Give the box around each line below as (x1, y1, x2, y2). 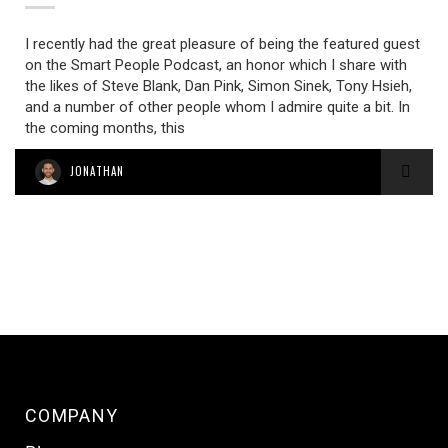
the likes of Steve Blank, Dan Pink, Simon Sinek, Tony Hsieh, (25, 77, 412, 95)
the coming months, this (25, 119, 185, 137)
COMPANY (24, 405, 119, 426)
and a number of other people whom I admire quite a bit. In (25, 98, 410, 116)
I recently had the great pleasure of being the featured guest (25, 35, 420, 53)
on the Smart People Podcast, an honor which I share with (25, 56, 407, 74)
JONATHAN (70, 163, 124, 179)
